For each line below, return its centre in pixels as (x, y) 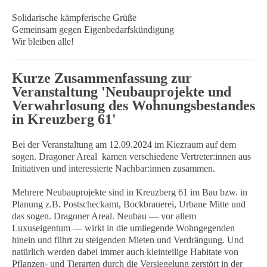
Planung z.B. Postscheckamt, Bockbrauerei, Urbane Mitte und (129, 204)
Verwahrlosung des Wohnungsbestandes (133, 105)
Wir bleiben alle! (43, 41)
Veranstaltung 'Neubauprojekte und (122, 92)
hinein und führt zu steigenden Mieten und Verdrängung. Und (128, 240)
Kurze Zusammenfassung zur (102, 78)
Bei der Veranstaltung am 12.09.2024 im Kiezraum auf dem (124, 145)
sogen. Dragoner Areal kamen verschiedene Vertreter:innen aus (131, 156)
